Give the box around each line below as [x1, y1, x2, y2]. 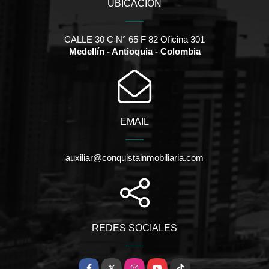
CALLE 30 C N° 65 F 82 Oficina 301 [64, 34, 205, 44]
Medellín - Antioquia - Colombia [68, 46, 201, 56]
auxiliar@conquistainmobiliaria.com [65, 152, 204, 163]
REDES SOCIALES [92, 222, 177, 233]
